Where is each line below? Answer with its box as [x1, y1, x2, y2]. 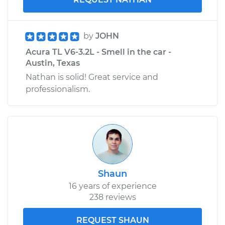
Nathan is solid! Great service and [26, 72, 158, 82]
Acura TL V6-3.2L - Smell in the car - [26, 47, 171, 57]
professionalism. [26, 84, 90, 94]
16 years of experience [68, 181, 157, 191]
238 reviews [89, 192, 136, 202]
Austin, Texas [26, 58, 80, 68]
